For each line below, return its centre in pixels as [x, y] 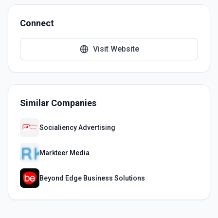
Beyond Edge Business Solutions [92, 178]
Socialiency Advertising [77, 127]
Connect [37, 23]
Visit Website [116, 49]
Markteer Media [64, 153]
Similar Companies [58, 103]
